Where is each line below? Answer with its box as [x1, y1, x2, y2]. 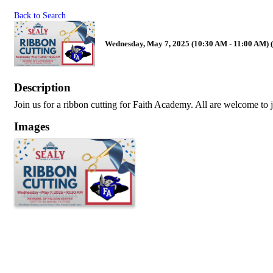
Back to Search [14, 10, 66, 20]
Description [14, 81, 71, 94]
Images [14, 120, 49, 133]
